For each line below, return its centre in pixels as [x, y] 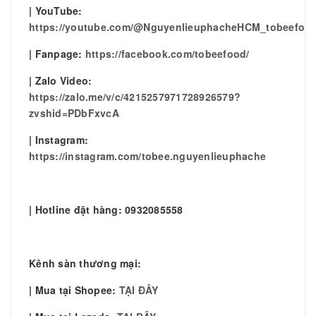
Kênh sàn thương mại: [85, 263]
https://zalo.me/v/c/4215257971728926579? [135, 96]
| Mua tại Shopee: [74, 290]
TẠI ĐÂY [139, 290]
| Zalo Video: [61, 80]
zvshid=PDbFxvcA [74, 113]
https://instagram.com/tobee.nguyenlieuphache [147, 156]
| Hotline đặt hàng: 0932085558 [106, 209]
